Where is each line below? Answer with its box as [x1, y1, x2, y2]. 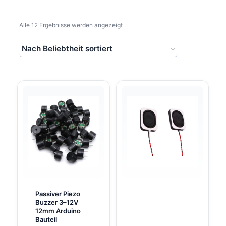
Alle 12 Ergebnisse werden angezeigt [19, 21, 123, 29]
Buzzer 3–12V [35, 198, 78, 206]
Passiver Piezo [35, 189, 80, 198]
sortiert [122, 51, 142, 59]
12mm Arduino [35, 206, 81, 215]
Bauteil [35, 215, 57, 223]
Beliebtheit [122, 36, 152, 44]
